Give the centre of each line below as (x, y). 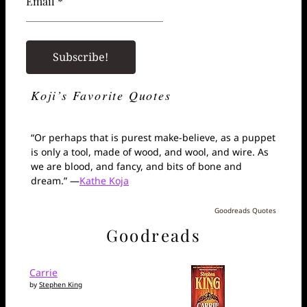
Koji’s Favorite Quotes (101, 95)
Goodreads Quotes (245, 210)
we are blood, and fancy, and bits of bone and (136, 166)
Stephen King (61, 285)
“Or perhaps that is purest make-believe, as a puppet (153, 137)
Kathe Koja (104, 180)
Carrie (44, 273)
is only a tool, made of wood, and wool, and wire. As (150, 151)
